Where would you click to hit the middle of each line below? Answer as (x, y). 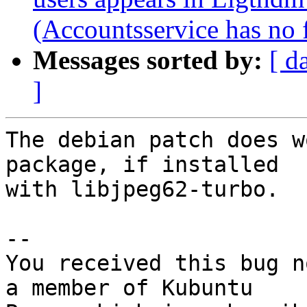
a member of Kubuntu (129, 288)
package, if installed (142, 165)
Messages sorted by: (148, 60)
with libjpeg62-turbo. (142, 189)
